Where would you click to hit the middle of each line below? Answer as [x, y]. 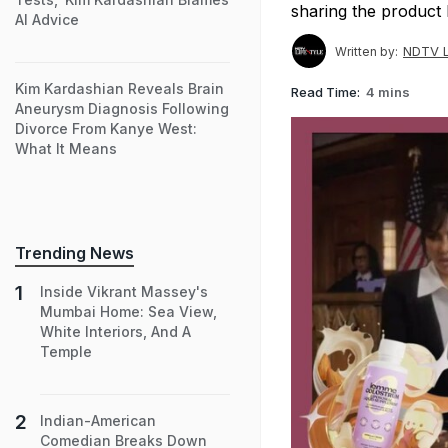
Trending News [74, 253]
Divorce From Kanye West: [106, 128]
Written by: [366, 51]
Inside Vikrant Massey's [124, 291]
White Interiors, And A [115, 331]
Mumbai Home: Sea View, [128, 311]
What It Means [66, 148]
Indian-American [98, 420]
